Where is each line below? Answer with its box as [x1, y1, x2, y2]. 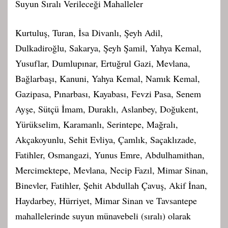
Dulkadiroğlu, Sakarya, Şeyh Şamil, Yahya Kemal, [15, 41, 202, 54]
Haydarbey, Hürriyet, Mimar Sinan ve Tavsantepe [15, 194, 197, 207]
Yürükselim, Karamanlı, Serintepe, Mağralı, [15, 118, 178, 130]
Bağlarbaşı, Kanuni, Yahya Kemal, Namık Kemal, [15, 72, 200, 84]
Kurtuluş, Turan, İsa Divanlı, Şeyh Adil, [15, 26, 163, 39]
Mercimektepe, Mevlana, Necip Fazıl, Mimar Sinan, [15, 163, 208, 176]
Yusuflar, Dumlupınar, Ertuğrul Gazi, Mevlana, [15, 56, 190, 69]
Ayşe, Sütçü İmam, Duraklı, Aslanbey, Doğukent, [15, 102, 198, 115]
